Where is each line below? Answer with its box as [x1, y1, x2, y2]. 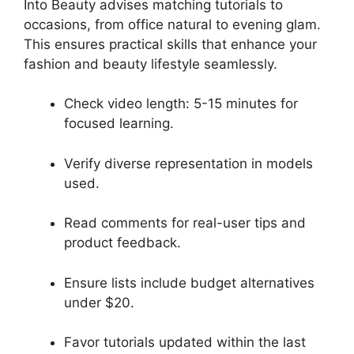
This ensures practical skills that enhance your [24, 36, 317, 52]
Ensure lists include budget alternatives [64, 274, 314, 291]
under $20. [64, 294, 134, 311]
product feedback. [64, 235, 181, 250]
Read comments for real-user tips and [64, 215, 306, 231]
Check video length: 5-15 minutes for [64, 96, 298, 111]
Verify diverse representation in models [64, 155, 313, 171]
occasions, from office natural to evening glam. [24, 16, 321, 32]
